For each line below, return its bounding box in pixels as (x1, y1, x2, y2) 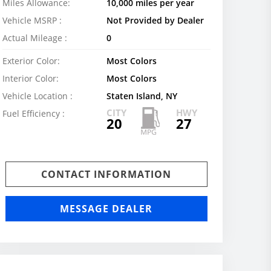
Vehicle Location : (2, 90, 73, 102)
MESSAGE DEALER (60, 202, 153, 215)
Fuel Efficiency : (2, 108, 65, 119)
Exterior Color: (2, 55, 60, 67)
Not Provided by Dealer (106, 15, 204, 26)
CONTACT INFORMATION (41, 168, 172, 181)
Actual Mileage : (2, 32, 67, 44)
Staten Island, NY (106, 90, 177, 102)
